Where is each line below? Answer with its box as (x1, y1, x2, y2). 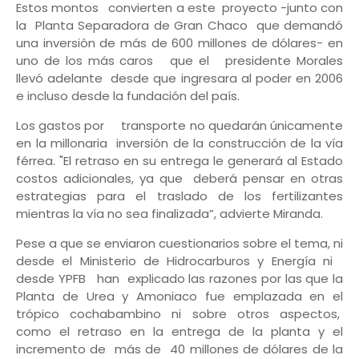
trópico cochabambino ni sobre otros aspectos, (16, 305, 343, 323)
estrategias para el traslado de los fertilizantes (16, 188, 343, 205)
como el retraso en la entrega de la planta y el (16, 323, 343, 341)
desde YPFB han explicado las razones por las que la (16, 270, 343, 288)
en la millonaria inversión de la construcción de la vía (16, 135, 343, 152)
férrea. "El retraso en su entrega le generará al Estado (16, 152, 343, 170)
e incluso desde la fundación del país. (16, 87, 243, 105)
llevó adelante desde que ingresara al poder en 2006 (16, 70, 343, 87)
